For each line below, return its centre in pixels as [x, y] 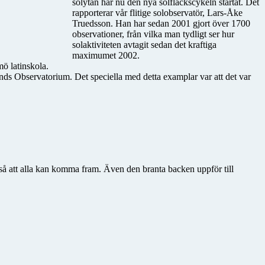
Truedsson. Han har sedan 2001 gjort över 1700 [161, 23]
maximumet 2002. [106, 55]
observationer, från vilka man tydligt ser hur [153, 34]
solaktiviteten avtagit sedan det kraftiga [144, 44]
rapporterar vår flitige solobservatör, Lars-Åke [157, 12]
